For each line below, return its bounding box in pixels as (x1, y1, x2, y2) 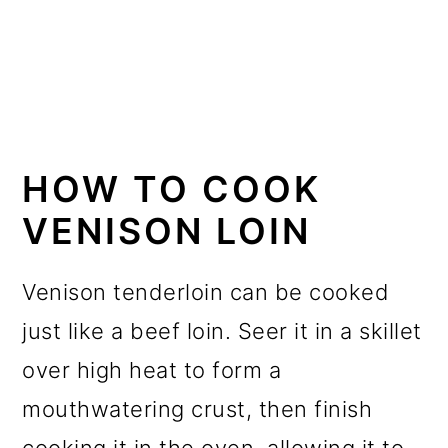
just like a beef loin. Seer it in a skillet (22, 317, 422, 344)
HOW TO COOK (22, 166, 322, 211)
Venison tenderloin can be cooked (22, 278, 390, 305)
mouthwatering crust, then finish (22, 395, 373, 422)
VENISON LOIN (22, 208, 312, 253)
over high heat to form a (22, 356, 282, 383)
